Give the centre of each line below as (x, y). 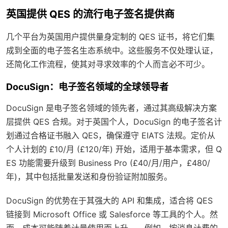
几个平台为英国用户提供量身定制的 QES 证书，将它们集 (110, 37)
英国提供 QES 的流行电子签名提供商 (90, 15)
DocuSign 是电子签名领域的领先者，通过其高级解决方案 (111, 108)
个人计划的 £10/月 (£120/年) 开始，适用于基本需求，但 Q (114, 149)
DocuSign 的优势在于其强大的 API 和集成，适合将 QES (109, 201)
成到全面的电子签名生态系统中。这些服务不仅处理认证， (112, 51)
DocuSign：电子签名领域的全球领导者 (87, 87)
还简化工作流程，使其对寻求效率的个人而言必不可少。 (108, 64)
